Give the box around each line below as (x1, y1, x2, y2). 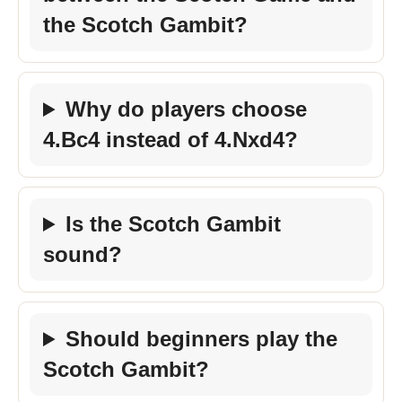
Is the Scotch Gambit (66, 212, 282, 236)
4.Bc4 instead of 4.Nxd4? (43, 127, 298, 152)
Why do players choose (66, 97, 308, 121)
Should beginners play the (66, 327, 338, 351)
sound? (43, 242, 122, 267)
